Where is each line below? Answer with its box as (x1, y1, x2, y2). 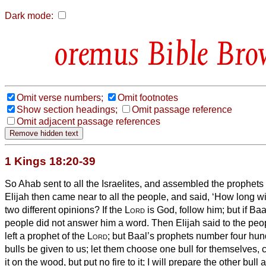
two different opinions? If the (5, 204, 125, 215)
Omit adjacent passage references (17, 116, 160, 126)
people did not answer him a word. (5, 217, 151, 228)
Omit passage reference (132, 104, 232, 115)
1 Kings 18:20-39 (5, 154, 96, 167)
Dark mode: (5, 11, 53, 21)
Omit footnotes (118, 92, 178, 103)
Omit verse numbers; (17, 92, 103, 103)
